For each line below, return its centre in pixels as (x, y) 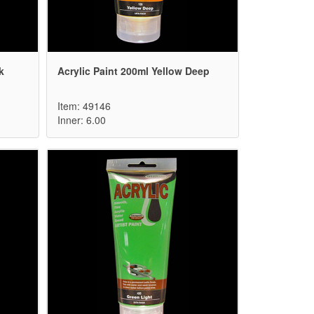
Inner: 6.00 (82, 120)
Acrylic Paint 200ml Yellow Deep (134, 71)
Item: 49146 (84, 106)
